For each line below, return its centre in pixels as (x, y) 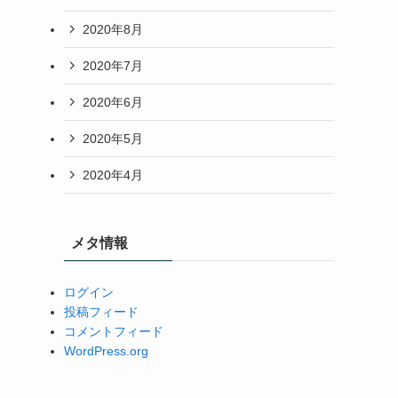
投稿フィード (101, 312)
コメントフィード (114, 331)
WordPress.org (106, 351)
